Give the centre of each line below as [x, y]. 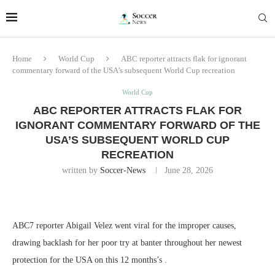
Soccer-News [123, 170]
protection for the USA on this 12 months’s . [90, 260]
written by [81, 170]
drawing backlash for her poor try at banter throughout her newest [127, 243]
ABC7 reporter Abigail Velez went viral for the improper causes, [124, 226]
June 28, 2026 [189, 170]
